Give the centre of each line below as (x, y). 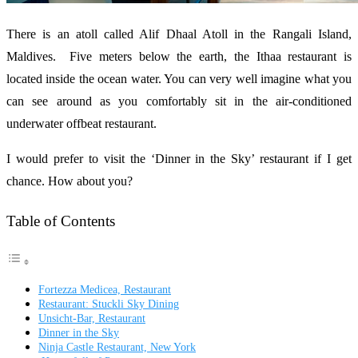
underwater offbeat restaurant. (82, 124)
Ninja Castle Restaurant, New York (117, 347)
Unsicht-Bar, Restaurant (92, 318)
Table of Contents (61, 221)
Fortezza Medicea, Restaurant (105, 290)
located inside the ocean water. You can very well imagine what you (179, 79)
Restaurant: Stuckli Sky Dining (109, 304)
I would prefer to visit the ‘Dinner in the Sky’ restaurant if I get (179, 159)
